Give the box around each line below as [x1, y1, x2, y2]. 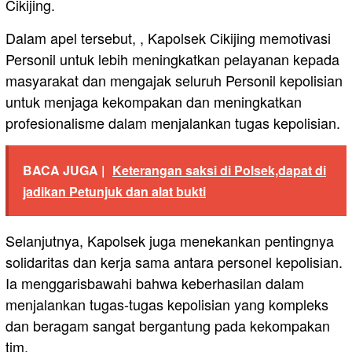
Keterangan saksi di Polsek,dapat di [112, 161, 326, 180]
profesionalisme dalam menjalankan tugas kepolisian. [5, 112, 340, 134]
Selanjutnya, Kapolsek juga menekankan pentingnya [5, 230, 334, 251]
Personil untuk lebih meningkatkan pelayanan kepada [5, 49, 339, 70]
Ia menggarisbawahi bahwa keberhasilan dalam [5, 273, 304, 294]
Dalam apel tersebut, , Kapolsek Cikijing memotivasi [5, 27, 331, 49]
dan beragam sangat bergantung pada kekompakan [5, 315, 330, 336]
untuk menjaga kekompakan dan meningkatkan [5, 91, 302, 112]
